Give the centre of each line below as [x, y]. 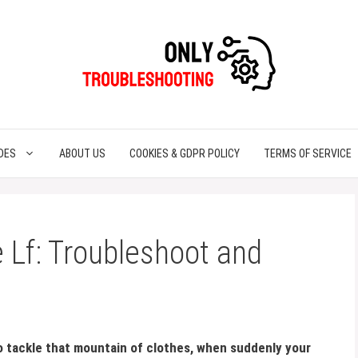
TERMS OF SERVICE [308, 153]
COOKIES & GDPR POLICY [185, 153]
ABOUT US [82, 153]
